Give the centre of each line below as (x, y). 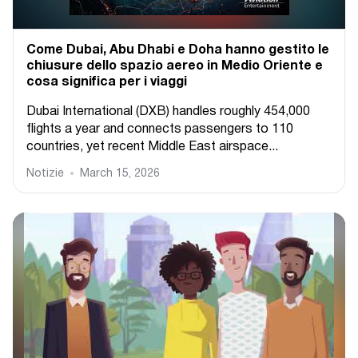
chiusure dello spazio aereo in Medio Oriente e (175, 66)
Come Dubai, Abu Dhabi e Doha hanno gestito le (178, 50)
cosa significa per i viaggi (107, 82)
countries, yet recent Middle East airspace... (152, 147)
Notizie (45, 174)
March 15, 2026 (120, 174)
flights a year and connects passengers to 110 (160, 129)
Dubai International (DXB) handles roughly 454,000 (168, 112)
